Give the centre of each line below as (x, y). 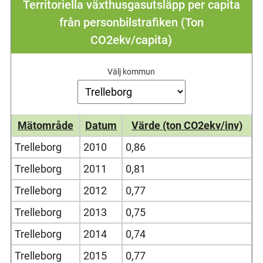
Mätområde (45, 125)
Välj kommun (131, 71)
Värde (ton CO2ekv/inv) (187, 125)
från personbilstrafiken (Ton (131, 22)
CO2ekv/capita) (131, 40)
